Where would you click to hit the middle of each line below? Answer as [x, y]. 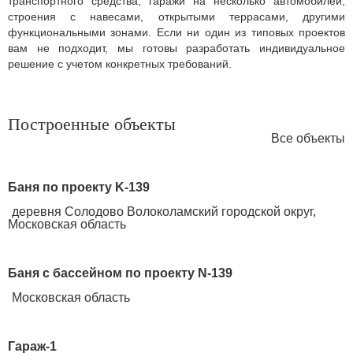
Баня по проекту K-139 [79, 187]
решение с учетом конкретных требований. [120, 64]
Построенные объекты [92, 124]
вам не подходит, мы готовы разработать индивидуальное [176, 48]
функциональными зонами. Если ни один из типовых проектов [176, 32]
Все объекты [308, 138]
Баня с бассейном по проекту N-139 [120, 273]
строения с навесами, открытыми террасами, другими [176, 17]
